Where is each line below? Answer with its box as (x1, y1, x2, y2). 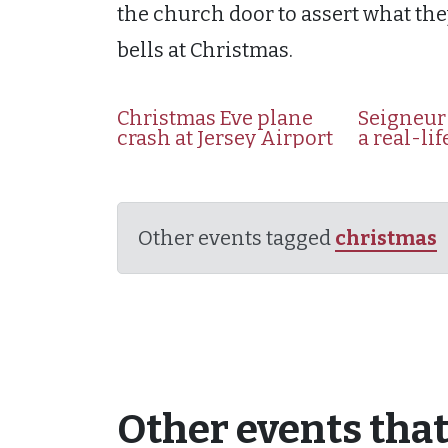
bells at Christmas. (117, 38, 293, 62)
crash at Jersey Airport (117, 126, 333, 150)
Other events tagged (138, 226, 335, 250)
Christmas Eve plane (117, 106, 313, 130)
